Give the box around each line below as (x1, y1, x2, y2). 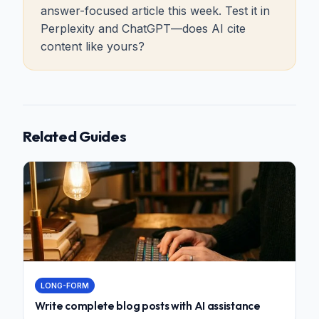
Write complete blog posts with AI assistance (35, 298, 261, 313)
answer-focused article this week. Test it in (41, 3, 270, 18)
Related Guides (23, 126, 127, 145)
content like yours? (41, 38, 145, 53)
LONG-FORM (41, 281, 89, 291)
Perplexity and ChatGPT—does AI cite (41, 21, 246, 36)
